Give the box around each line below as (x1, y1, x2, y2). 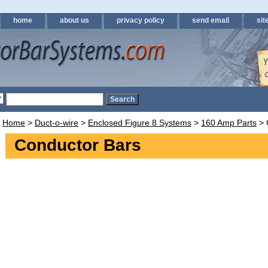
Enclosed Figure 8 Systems (88, 118, 191, 127)
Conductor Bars (14, 136, 141, 154)
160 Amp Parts (201, 118, 257, 127)
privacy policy (117, 16, 165, 25)
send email (192, 16, 229, 25)
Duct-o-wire (35, 118, 78, 127)
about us (60, 16, 89, 25)
